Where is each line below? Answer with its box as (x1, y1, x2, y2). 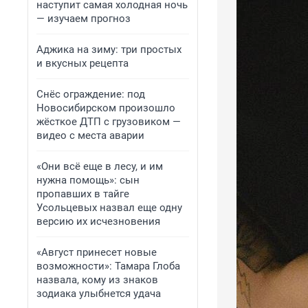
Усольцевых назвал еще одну (36, 201, 182, 214)
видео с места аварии (36, 129, 144, 142)
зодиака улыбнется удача (36, 287, 161, 300)
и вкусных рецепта (36, 57, 129, 69)
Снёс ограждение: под (36, 88, 145, 100)
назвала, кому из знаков (36, 274, 158, 286)
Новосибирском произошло (36, 102, 175, 114)
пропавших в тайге (36, 188, 129, 200)
